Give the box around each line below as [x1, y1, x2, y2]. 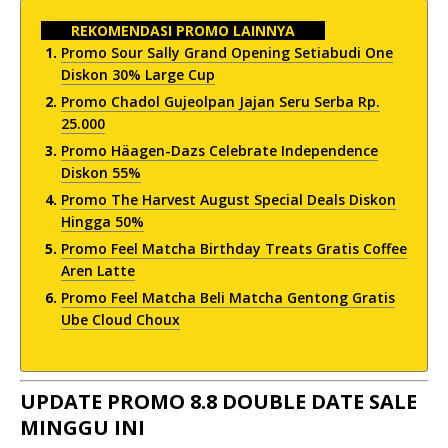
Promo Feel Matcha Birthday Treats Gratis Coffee [61, 239, 407, 258]
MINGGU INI [20, 414, 145, 441]
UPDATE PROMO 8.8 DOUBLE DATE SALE [20, 388, 417, 415]
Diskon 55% [61, 163, 141, 182]
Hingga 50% [61, 212, 144, 231]
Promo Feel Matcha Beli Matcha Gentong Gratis [61, 288, 395, 307]
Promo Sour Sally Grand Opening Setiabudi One [61, 43, 393, 62]
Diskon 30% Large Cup [61, 65, 215, 84]
